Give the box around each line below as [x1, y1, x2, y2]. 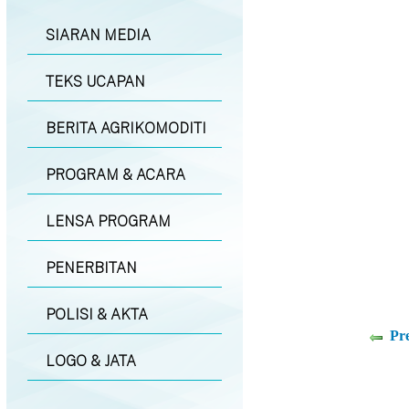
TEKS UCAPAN [45, 72, 145, 90]
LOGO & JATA [45, 351, 136, 370]
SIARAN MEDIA [45, 26, 151, 44]
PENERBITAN [45, 258, 137, 277]
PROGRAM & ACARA [45, 165, 185, 184]
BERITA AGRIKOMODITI [45, 119, 206, 137]
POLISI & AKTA [45, 305, 148, 323]
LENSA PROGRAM [45, 212, 171, 230]
